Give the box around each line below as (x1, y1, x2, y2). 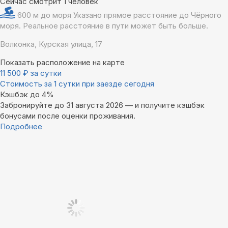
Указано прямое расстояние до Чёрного (73, 10, 221, 20)
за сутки (31, 68, 62, 78)
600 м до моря (17, 10, 73, 20)
